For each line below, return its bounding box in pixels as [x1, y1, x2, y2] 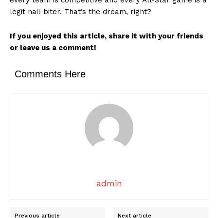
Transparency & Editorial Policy [15, 157, 121, 166]
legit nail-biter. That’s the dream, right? [10, 7, 151, 16]
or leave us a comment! [10, 43, 96, 52]
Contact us [15, 143, 53, 151]
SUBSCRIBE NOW [81, 54, 137, 62]
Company [15, 102, 79, 120]
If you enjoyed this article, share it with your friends [10, 31, 203, 40]
